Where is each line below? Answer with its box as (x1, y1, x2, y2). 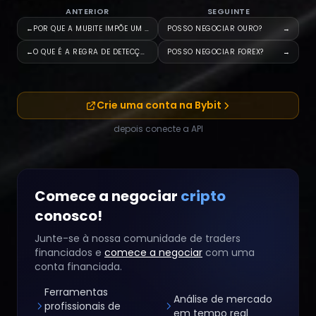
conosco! (35, 206, 102, 226)
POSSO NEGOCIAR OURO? (167, 23, 262, 34)
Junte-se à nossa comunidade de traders (35, 231, 241, 245)
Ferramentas (44, 285, 108, 299)
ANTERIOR (66, 6, 109, 17)
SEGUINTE (207, 6, 250, 17)
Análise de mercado (174, 292, 272, 306)
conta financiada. (35, 260, 122, 274)
